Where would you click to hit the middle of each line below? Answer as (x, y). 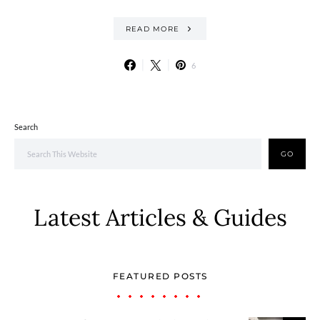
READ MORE (152, 29)
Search (26, 127)
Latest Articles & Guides (160, 217)
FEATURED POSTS (160, 276)
